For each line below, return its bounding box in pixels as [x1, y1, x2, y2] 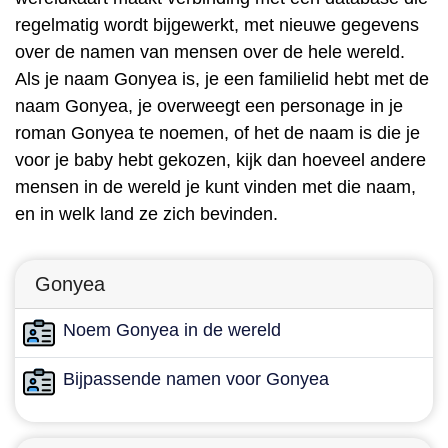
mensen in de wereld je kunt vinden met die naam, [15, 177, 416, 197]
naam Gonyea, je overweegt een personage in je [15, 96, 403, 116]
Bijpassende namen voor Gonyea [63, 369, 329, 389]
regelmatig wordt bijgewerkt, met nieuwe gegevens [15, 15, 419, 35]
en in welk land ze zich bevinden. [15, 204, 278, 224]
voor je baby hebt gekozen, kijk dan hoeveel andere [15, 150, 426, 170]
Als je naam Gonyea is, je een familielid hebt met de [15, 69, 429, 89]
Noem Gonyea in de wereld [63, 320, 281, 340]
